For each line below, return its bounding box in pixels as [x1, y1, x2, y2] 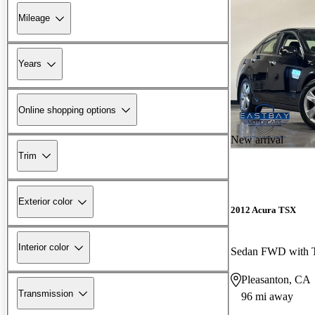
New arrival [231, 133, 283, 146]
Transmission [18, 288, 73, 299]
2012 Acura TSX [231, 204, 296, 215]
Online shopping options [18, 104, 116, 115]
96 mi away [241, 290, 293, 302]
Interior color [18, 242, 69, 253]
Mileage [18, 13, 50, 24]
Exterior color [18, 196, 72, 207]
